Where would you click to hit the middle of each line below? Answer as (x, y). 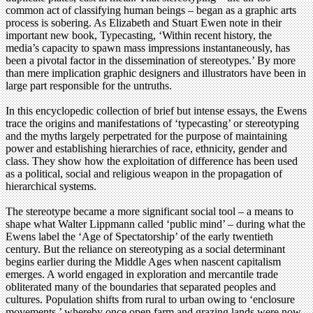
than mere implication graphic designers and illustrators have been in (156, 73)
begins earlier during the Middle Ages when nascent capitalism (143, 262)
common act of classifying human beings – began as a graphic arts (151, 10)
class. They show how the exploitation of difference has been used (152, 161)
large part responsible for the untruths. (89, 86)
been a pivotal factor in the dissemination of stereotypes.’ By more (151, 61)
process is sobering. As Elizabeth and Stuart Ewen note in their (144, 23)
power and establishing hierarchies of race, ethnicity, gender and (146, 149)
